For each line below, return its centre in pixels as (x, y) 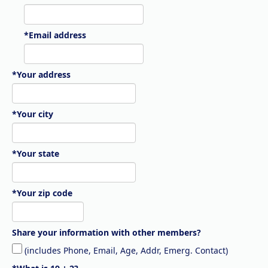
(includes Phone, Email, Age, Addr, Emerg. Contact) (125, 250)
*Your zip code (42, 193)
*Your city (33, 114)
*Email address (55, 35)
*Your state (36, 153)
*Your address (41, 74)
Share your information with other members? (106, 232)
